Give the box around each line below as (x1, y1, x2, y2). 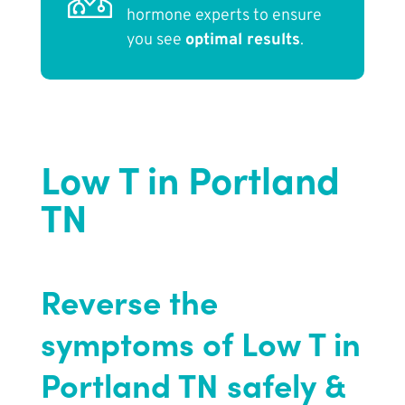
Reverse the (40, 278, 218, 324)
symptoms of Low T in (40, 320, 361, 365)
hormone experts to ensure (126, 5, 322, 27)
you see (126, 30, 185, 52)
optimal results (184, 30, 300, 52)
